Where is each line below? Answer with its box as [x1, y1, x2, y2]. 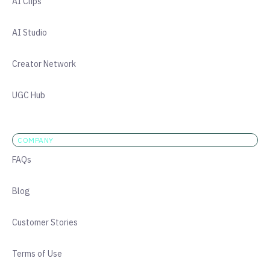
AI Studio [12, 27, 47, 38]
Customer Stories [12, 217, 78, 228]
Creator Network [12, 58, 76, 69]
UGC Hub [12, 90, 45, 101]
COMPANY [17, 136, 54, 145]
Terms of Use [12, 248, 62, 259]
